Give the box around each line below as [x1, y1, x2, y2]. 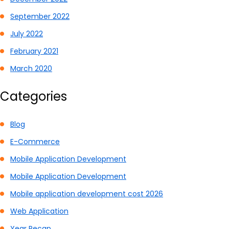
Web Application [10, 205, 68, 216]
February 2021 [10, 45, 58, 56]
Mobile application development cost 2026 [10, 188, 163, 199]
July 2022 [10, 28, 43, 39]
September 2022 [10, 11, 70, 21]
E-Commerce [10, 136, 60, 147]
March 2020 [10, 63, 52, 74]
